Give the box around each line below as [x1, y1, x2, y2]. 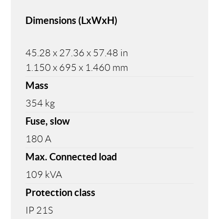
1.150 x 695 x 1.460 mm [25, 62, 129, 73]
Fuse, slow [25, 115, 70, 127]
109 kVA [25, 169, 63, 180]
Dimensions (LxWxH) [25, 14, 118, 26]
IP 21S [25, 204, 53, 216]
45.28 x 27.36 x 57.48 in [25, 47, 129, 58]
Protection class [25, 186, 96, 198]
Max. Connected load [25, 151, 117, 162]
